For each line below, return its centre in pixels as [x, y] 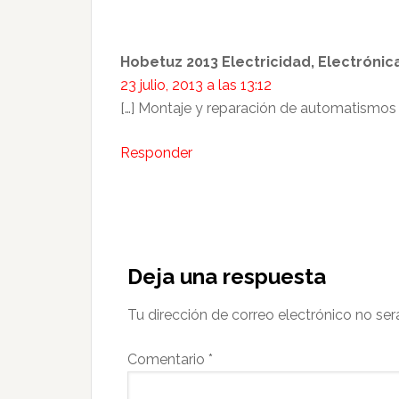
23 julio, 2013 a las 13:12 [196, 85]
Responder [156, 153]
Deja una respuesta [227, 277]
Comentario [168, 359]
